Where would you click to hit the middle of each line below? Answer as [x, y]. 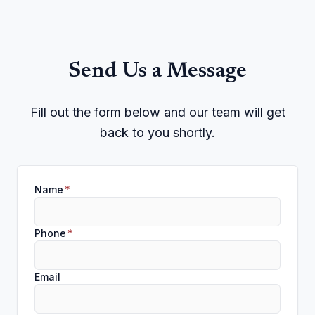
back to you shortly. [157, 133]
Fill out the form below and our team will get [157, 112]
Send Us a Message [157, 72]
